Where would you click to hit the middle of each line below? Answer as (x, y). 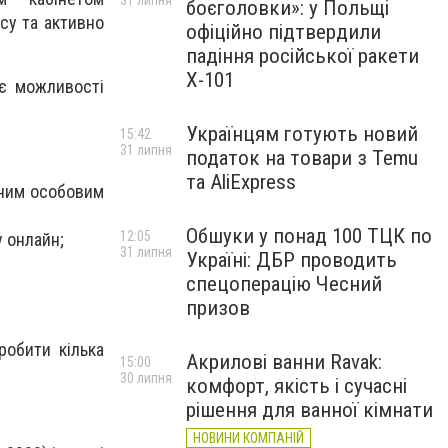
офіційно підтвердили (283, 32)
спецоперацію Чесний (284, 284)
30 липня (146, 378)
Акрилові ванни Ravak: (284, 362)
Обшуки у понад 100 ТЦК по (309, 236)
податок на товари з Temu (302, 158)
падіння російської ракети (302, 56)
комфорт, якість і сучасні (296, 386)
